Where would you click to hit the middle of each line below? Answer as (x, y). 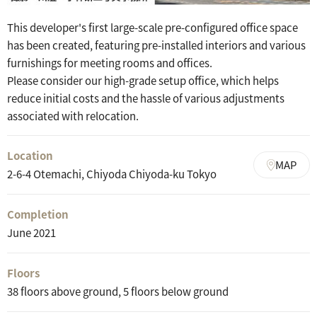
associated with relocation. (73, 116)
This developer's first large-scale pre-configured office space (152, 28)
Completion (38, 214)
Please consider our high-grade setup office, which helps (143, 81)
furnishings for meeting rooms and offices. (110, 63)
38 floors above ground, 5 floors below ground (118, 292)
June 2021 (31, 233)
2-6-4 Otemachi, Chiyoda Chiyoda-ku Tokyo (112, 174)
